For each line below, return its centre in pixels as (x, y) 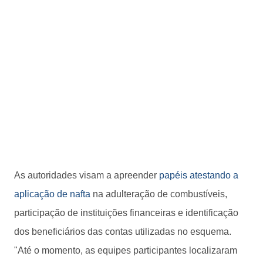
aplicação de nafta (52, 194)
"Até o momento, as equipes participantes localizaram (126, 250)
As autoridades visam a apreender (87, 175)
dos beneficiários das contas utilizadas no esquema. (123, 231)
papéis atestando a (199, 175)
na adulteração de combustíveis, (159, 194)
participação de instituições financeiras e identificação (126, 213)
